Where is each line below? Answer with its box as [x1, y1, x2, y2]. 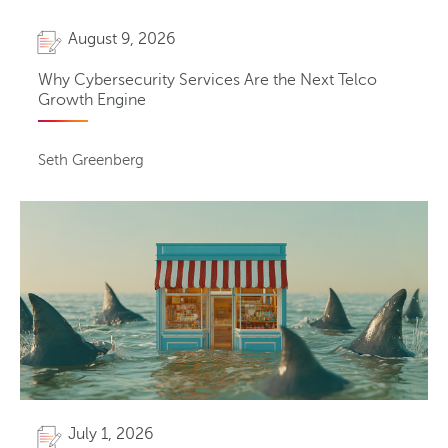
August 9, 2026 [68, 30, 176, 49]
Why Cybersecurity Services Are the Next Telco [38, 70, 377, 89]
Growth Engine [38, 90, 146, 109]
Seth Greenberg [38, 151, 144, 168]
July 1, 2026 [68, 425, 154, 444]
